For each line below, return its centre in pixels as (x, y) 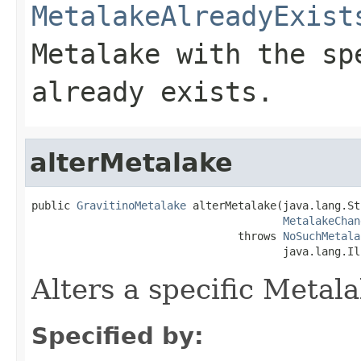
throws (157, 236)
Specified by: (118, 336)
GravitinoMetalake (131, 205)
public (54, 205)
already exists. (152, 91)
